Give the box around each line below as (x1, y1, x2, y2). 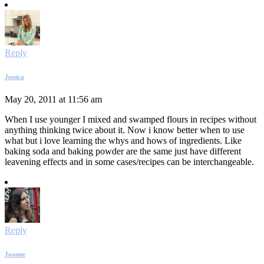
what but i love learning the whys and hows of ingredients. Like (5, 136, 242, 146)
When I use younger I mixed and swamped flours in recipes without (5, 114, 256, 125)
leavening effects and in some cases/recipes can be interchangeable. (5, 157, 254, 167)
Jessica (5, 72, 24, 80)
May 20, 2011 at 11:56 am (5, 94, 102, 105)
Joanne (5, 250, 25, 258)
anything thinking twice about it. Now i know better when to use (5, 125, 245, 136)
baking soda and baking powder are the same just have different (5, 146, 241, 157)
